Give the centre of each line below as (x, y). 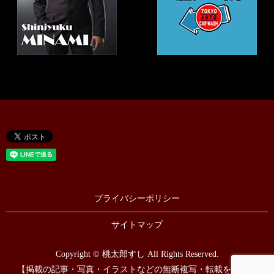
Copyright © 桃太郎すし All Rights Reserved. (137, 254)
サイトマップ (137, 224)
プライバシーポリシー (137, 199)
